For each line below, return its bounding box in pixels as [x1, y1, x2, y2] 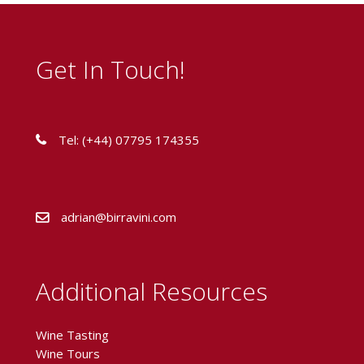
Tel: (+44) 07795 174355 [58, 132, 199, 148]
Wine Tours [36, 345, 100, 362]
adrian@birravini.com [61, 209, 176, 225]
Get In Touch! [36, 53, 185, 86]
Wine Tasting [36, 327, 109, 343]
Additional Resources [36, 275, 267, 308]
